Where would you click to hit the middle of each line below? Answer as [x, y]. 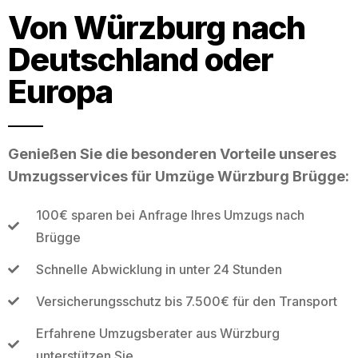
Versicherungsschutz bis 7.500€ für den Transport [186, 301]
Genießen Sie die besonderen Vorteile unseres [172, 153]
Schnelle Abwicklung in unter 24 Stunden [159, 269]
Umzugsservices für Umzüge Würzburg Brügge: [179, 176]
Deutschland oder [141, 59]
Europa [60, 91]
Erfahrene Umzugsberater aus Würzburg [157, 333]
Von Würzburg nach [157, 27]
